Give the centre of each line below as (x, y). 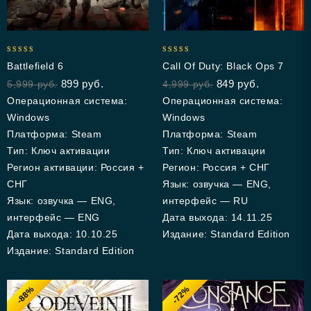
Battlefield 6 (35, 66)
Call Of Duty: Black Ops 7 (223, 66)
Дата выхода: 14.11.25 (218, 217)
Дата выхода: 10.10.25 (62, 234)
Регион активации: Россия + (76, 167)
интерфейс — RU (205, 201)
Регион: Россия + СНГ (216, 167)
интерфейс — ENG (53, 217)
